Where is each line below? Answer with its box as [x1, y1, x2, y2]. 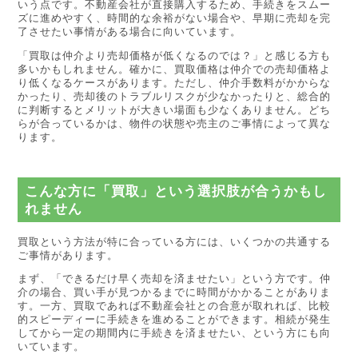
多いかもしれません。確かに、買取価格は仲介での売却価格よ [18, 62, 332, 75]
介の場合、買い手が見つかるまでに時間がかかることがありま [18, 286, 332, 299]
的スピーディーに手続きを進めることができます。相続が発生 [18, 313, 332, 326]
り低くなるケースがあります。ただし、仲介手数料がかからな [18, 76, 332, 89]
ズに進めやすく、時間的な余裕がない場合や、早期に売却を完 [18, 11, 332, 24]
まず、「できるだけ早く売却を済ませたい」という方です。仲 [18, 272, 332, 285]
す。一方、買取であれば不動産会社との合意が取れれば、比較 [18, 300, 332, 312]
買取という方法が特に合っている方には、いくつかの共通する [18, 235, 332, 248]
